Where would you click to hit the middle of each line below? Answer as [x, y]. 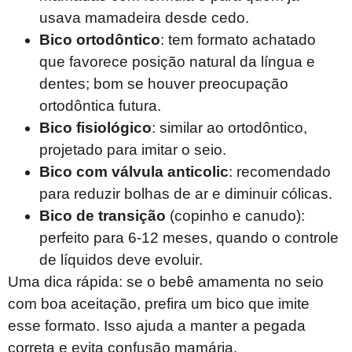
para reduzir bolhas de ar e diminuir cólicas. [186, 193]
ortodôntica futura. [100, 105]
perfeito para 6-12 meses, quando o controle [189, 237]
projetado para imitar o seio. [133, 149]
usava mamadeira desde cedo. [144, 17]
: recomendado [280, 171]
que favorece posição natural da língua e [177, 61]
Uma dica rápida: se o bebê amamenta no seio [166, 281]
